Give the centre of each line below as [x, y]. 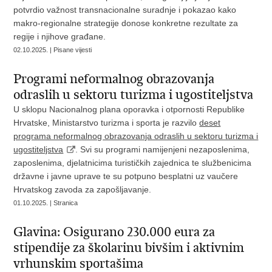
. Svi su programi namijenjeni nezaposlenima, [163, 149]
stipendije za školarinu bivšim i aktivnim [129, 248]
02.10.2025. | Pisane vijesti [53, 50]
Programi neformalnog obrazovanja [114, 79]
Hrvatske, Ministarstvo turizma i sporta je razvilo [107, 123]
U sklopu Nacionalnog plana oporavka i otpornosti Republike [129, 109]
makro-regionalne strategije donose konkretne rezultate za [126, 23]
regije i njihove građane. [60, 36]
